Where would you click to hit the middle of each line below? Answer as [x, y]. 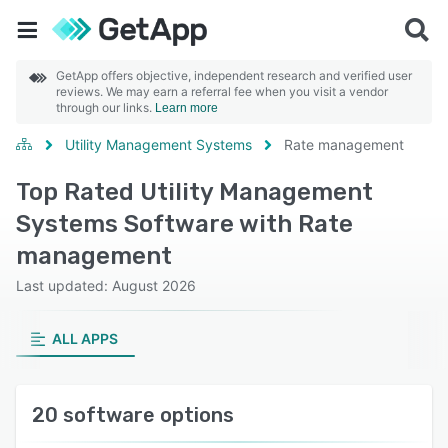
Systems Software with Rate [184, 224]
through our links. [105, 107]
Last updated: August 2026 [106, 285]
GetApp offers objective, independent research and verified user [234, 75]
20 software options [133, 415]
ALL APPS [84, 338]
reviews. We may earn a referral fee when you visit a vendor [222, 91]
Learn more [186, 108]
